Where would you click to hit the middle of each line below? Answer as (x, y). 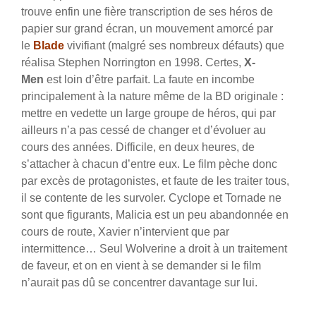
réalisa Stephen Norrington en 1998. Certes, (133, 63)
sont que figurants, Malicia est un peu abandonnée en (155, 215)
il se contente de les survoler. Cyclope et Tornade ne (151, 198)
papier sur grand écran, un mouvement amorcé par (147, 29)
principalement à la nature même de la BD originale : (152, 97)
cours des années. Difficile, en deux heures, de (138, 147)
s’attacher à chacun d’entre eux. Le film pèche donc (149, 164)
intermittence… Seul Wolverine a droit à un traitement (154, 249)
